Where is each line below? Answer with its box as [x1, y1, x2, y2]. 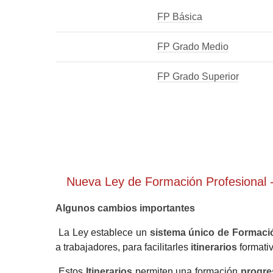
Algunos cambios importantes [55, 202, 196, 213]
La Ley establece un [55, 227, 150, 238]
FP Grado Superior [157, 71, 239, 82]
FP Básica [157, 11, 203, 22]
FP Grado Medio [157, 41, 229, 52]
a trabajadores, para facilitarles [55, 241, 191, 252]
